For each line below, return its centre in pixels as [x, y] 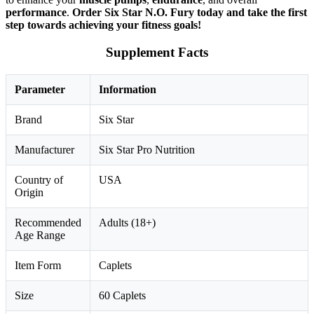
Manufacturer [45, 149]
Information [128, 89]
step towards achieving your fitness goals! [103, 25]
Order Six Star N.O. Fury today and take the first [190, 13]
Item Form [38, 265]
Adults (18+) [127, 222]
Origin [29, 192]
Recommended [48, 222]
